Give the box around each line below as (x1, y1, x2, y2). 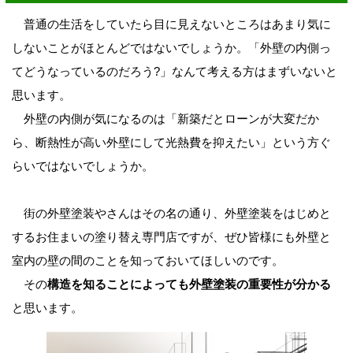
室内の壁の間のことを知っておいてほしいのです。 (11, 254, 284, 268)
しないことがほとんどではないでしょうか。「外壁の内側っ (11, 41, 331, 55)
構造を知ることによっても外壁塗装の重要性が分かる (46, 277, 331, 292)
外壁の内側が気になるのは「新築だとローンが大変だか (11, 112, 319, 126)
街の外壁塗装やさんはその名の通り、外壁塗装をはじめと (11, 206, 331, 221)
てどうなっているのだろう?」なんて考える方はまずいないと (11, 65, 337, 79)
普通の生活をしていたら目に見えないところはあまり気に (11, 17, 331, 32)
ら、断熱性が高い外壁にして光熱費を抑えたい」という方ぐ (11, 136, 331, 150)
